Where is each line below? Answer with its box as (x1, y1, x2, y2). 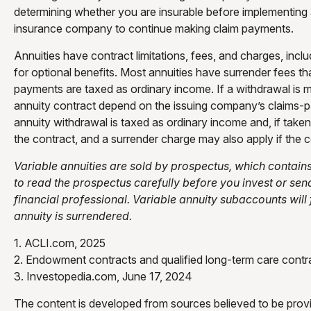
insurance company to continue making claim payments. (14, 21, 294, 35)
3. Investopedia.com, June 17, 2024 (14, 269, 192, 283)
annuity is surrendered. (14, 208, 132, 223)
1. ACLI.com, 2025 (14, 235, 106, 250)
